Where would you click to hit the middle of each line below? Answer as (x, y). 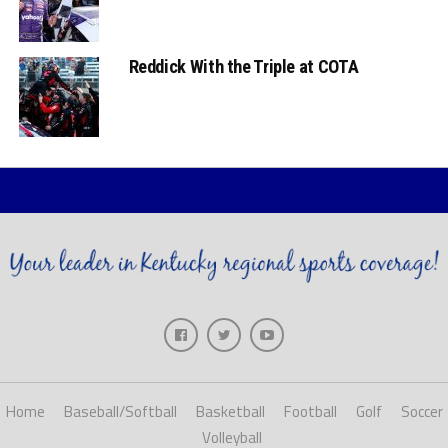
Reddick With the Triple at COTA (243, 66)
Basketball (230, 411)
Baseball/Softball (120, 411)
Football (310, 411)
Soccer (421, 411)
